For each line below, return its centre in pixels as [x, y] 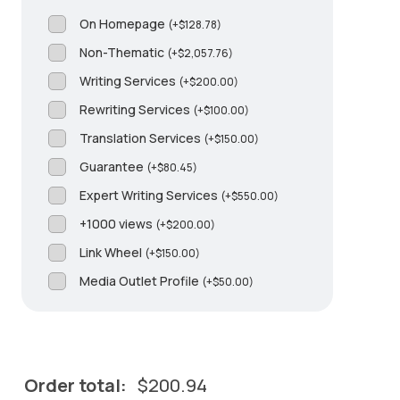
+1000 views [117, 224]
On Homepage [123, 24]
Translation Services [141, 138]
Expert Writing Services [150, 195]
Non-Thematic [123, 52]
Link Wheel [112, 252]
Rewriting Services [136, 109]
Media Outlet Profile [140, 281]
